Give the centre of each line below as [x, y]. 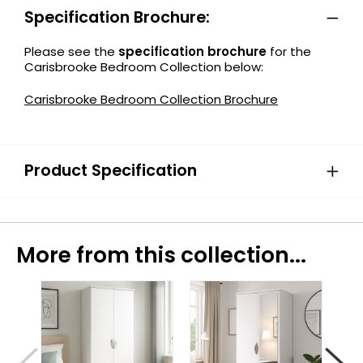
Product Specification [111, 171]
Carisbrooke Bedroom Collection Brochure [151, 100]
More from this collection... [161, 255]
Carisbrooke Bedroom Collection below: [144, 67]
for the [290, 52]
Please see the [71, 52]
